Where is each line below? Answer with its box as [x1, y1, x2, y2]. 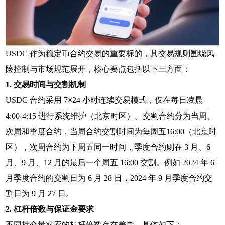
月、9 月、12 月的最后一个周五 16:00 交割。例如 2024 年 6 [6, 158, 215, 167]
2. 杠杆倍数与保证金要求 [6, 204, 94, 213]
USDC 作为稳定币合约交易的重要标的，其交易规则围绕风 [6, 49, 215, 58]
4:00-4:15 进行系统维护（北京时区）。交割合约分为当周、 [6, 111, 215, 120]
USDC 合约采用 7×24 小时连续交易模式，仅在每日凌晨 [6, 95, 203, 104]
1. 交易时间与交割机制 [6, 80, 86, 89]
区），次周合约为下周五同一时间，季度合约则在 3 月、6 [6, 142, 211, 151]
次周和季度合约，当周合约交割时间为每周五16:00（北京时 [6, 127, 217, 136]
